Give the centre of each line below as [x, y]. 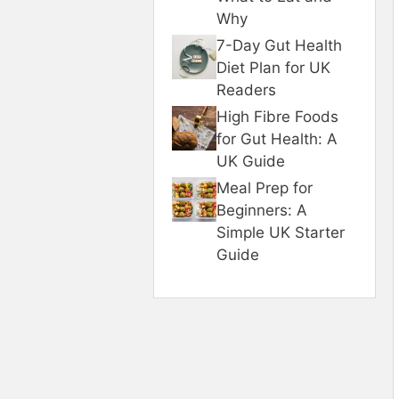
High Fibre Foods [277, 117]
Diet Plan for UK [273, 68]
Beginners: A [262, 210]
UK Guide [251, 161]
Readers [246, 90]
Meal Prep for [265, 188]
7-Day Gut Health [279, 45]
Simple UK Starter [281, 232]
